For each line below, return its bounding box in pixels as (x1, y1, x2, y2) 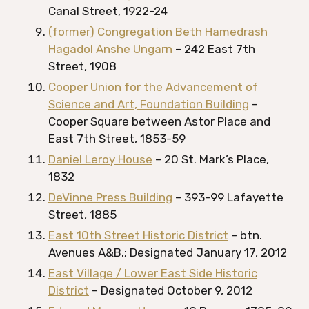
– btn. (228, 228, 262, 242)
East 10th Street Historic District (48, 228, 228, 242)
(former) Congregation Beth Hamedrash (48, 25, 268, 39)
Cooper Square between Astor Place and (48, 114, 270, 128)
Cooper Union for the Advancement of (48, 80, 258, 94)
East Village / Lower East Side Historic (48, 266, 257, 280)
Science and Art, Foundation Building (48, 97, 249, 111)
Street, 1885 (48, 208, 117, 221)
